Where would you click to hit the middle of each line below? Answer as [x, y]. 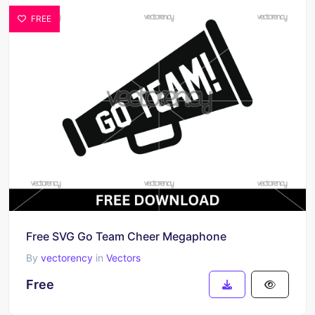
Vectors [123, 257]
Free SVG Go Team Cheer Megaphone [126, 236]
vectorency [67, 257]
